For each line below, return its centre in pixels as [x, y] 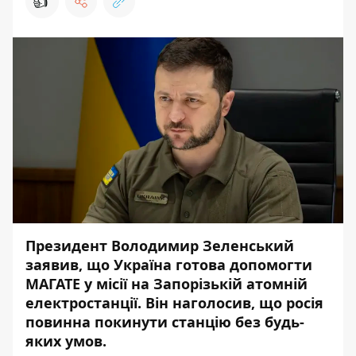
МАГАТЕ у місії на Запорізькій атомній [166, 284]
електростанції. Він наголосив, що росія [174, 303]
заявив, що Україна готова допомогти [169, 265]
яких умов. [66, 341]
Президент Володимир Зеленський [160, 246]
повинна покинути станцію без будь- [165, 322]
